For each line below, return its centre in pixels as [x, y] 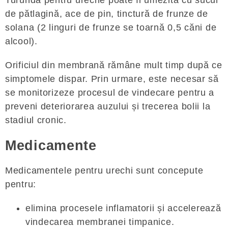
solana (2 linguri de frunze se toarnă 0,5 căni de [111, 28]
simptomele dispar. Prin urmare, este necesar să [112, 79]
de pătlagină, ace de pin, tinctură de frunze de [107, 14]
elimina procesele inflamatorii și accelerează [123, 208]
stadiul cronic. [36, 120]
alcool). [21, 41]
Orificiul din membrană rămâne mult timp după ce [114, 65]
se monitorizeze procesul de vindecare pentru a [110, 93]
